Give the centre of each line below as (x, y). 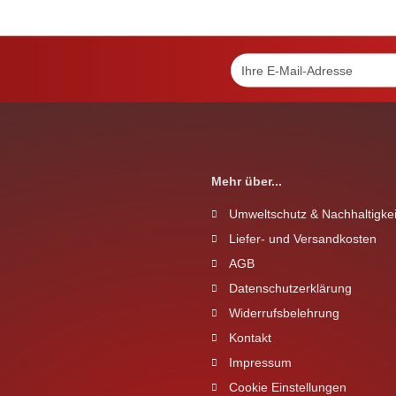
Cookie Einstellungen (288, 387)
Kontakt (250, 338)
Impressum (260, 362)
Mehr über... (247, 181)
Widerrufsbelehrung (284, 313)
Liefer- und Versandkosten (303, 239)
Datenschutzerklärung (290, 288)
